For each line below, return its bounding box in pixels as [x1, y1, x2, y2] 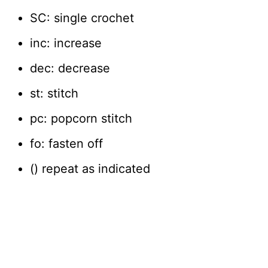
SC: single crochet [30, 10, 134, 25]
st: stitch [30, 86, 78, 100]
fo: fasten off [30, 136, 103, 151]
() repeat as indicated [30, 161, 150, 176]
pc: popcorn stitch [30, 111, 132, 126]
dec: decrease [30, 60, 110, 75]
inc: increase [30, 35, 102, 50]
